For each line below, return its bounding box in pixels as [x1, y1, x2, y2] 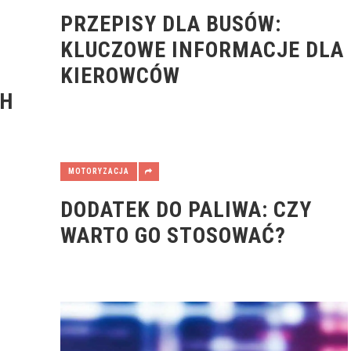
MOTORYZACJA [67, 167, 129, 175]
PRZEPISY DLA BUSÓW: [60, 11, 281, 37]
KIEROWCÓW [60, 63, 180, 89]
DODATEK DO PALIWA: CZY [60, 197, 312, 223]
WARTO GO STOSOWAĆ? [60, 223, 286, 248]
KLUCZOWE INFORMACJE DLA [60, 37, 344, 63]
